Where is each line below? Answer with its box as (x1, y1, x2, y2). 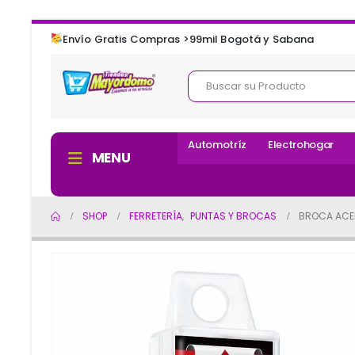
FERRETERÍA (129, 209, 182, 223)
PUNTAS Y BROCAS (190, 209, 277, 223)
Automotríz (188, 137, 247, 153)
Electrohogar (268, 137, 334, 153)
